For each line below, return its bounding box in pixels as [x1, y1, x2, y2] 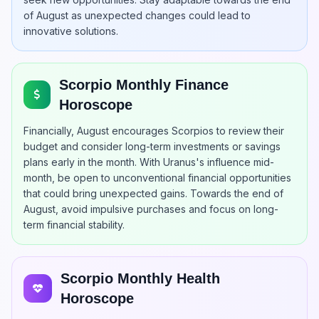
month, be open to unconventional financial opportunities [23, 172, 291, 184]
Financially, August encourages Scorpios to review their [23, 125, 284, 137]
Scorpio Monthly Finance [59, 77, 229, 93]
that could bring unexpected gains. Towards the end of [23, 187, 283, 199]
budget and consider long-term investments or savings [23, 140, 281, 152]
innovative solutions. [23, 25, 118, 37]
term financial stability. [23, 219, 125, 231]
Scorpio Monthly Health [60, 271, 220, 286]
